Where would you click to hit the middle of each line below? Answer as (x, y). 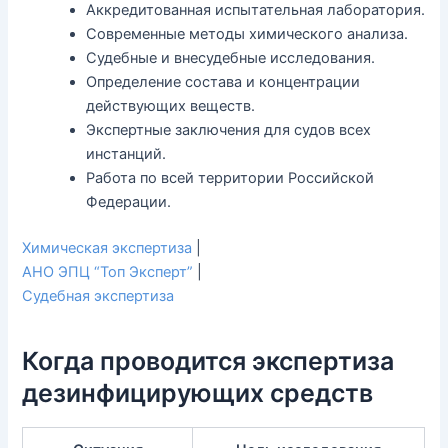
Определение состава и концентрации (223, 81)
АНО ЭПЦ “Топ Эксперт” (108, 271)
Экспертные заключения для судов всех (229, 129)
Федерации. (129, 201)
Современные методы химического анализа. (247, 33)
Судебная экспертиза (98, 295)
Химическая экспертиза (107, 247)
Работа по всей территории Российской (230, 177)
